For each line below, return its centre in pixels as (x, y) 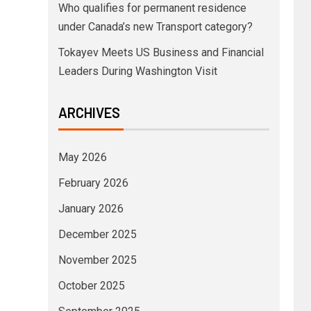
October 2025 (91, 285)
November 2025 (97, 260)
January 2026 (91, 208)
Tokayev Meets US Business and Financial (161, 52)
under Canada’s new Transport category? (155, 26)
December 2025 (97, 234)
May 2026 (82, 157)
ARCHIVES (89, 112)
